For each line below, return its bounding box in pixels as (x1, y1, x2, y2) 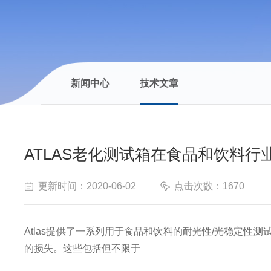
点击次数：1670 (174, 180, 245, 191)
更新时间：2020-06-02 (38, 180, 137, 191)
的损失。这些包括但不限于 (24, 243, 141, 253)
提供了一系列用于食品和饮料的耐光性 (46, 226, 212, 237)
